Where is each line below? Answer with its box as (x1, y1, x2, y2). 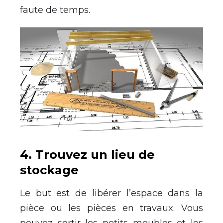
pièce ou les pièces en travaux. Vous (20, 202, 203, 214)
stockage (20, 162, 79, 177)
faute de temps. (20, 4, 90, 16)
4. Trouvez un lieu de (20, 147, 155, 162)
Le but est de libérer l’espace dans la (20, 187, 203, 199)
